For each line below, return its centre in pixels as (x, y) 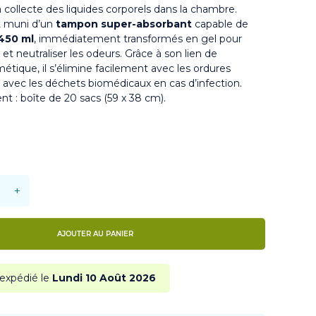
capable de (220, 24)
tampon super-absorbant (123, 24)
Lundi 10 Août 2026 (104, 278)
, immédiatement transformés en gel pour (138, 39)
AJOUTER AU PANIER (95, 234)
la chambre (207, 9)
